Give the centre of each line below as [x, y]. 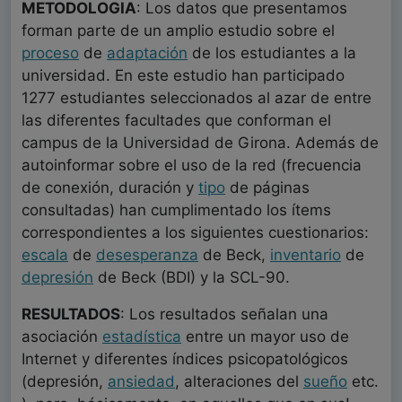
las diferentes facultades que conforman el [176, 121]
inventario [306, 255]
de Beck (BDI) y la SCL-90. [192, 278]
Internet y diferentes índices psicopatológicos [185, 359]
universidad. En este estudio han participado [183, 76]
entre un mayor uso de [265, 337]
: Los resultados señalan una [224, 315]
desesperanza [147, 255]
